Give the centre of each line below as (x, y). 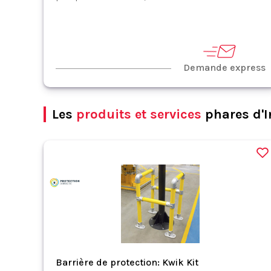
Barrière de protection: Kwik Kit (127, 262)
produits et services (139, 114)
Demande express (224, 67)
